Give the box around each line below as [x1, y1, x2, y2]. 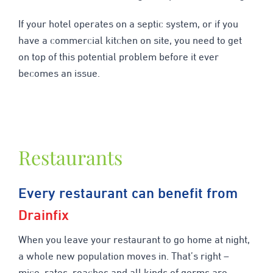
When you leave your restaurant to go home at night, [18, 234, 250, 247]
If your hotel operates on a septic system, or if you [18, 18, 238, 31]
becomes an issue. [18, 68, 100, 80]
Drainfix [18, 208, 69, 223]
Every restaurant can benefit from [18, 186, 238, 201]
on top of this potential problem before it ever [18, 51, 219, 64]
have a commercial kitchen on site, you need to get [18, 35, 242, 48]
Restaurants [18, 143, 122, 170]
